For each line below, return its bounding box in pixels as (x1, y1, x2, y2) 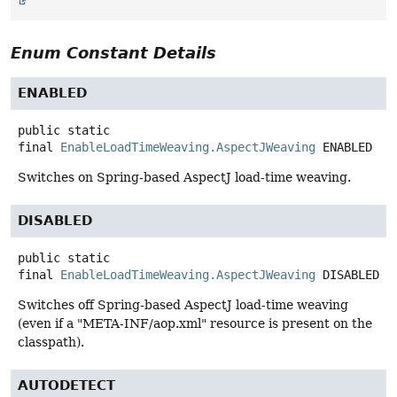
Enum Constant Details (11, 43, 216, 63)
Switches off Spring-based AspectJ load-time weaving (18, 298, 348, 313)
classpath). (18, 335, 84, 350)
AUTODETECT (18, 378, 115, 394)
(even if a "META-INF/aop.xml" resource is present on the (18, 316, 372, 331)
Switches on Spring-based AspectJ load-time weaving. (18, 170, 351, 185)
